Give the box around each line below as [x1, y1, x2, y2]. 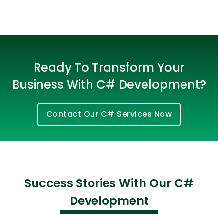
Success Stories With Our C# [24, 175, 194, 191]
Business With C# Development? [12, 76, 206, 92]
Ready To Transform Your [34, 59, 184, 75]
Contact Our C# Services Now [46, 108, 172, 120]
